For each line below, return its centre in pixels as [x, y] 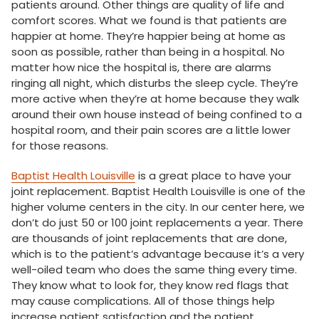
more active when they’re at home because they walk [155, 99]
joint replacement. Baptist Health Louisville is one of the [158, 191]
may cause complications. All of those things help [143, 301]
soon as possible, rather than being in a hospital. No [148, 52]
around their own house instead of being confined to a [157, 114]
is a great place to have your [213, 176]
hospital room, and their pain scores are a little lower [151, 130]
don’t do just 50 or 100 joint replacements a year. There [157, 223]
